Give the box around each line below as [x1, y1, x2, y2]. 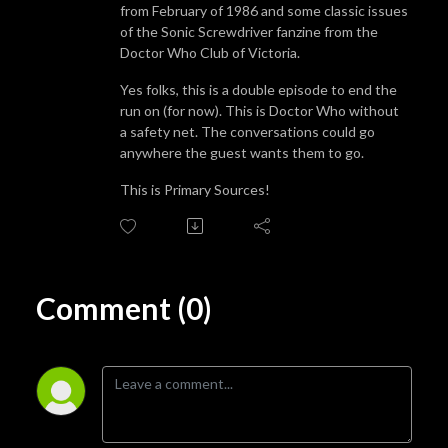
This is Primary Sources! [120, 180, 270, 198]
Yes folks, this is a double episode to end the [120, 80, 397, 98]
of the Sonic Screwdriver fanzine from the [120, 22, 378, 40]
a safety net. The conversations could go [120, 122, 375, 140]
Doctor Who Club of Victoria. [120, 43, 300, 61]
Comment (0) [36, 289, 212, 326]
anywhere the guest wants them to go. [120, 143, 364, 161]
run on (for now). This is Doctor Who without [120, 101, 399, 119]
